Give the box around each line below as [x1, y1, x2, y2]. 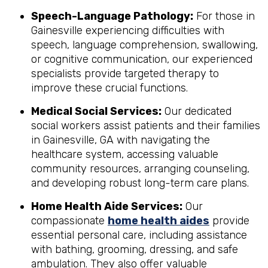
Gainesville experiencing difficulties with [31, 24, 224, 37]
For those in [193, 10, 255, 23]
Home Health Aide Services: [31, 200, 182, 213]
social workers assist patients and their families [31, 119, 260, 132]
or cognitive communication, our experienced [31, 53, 252, 66]
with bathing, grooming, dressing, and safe [31, 243, 238, 256]
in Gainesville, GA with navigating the [31, 133, 210, 147]
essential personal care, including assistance [31, 229, 247, 242]
